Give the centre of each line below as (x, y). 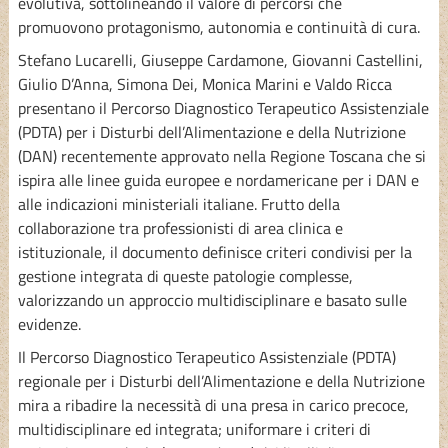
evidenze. (49, 323)
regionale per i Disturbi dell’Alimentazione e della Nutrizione (221, 380)
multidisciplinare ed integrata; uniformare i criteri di (194, 428)
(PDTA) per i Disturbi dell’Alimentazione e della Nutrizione (211, 131)
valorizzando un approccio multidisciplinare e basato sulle (212, 299)
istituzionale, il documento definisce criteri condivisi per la (214, 251)
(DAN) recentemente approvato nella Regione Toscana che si (221, 155)
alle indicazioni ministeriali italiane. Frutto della (178, 203)
